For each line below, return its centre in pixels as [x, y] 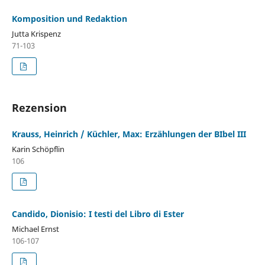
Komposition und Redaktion [69, 18]
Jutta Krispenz [36, 33]
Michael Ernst [35, 229]
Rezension [39, 107]
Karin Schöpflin [38, 149]
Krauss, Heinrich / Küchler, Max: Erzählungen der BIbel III [129, 134]
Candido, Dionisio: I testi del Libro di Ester [98, 214]
